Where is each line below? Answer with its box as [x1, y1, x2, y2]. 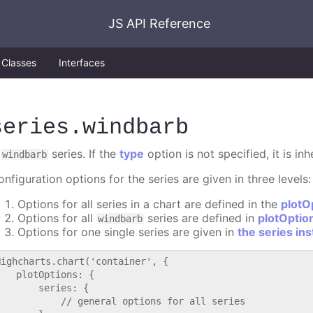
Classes [1, 57, 36, 68]
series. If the [48, 147, 120, 161]
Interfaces [59, 57, 105, 68]
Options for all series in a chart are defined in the [17, 197, 282, 212]
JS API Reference [108, 16, 210, 31]
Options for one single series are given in [17, 225, 238, 240]
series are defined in [144, 211, 259, 226]
